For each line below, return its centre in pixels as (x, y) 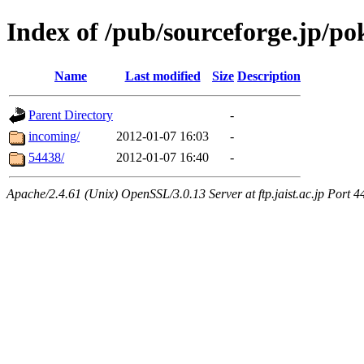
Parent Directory (71, 115)
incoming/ (54, 136)
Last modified (162, 76)
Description (269, 76)
